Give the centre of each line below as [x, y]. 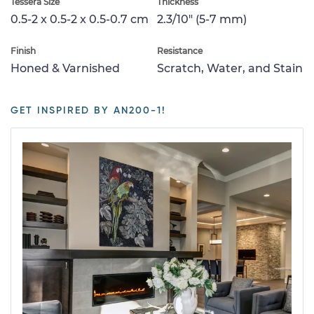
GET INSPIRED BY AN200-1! [88, 110]
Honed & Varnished [65, 68]
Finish [23, 50]
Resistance [180, 50]
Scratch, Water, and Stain [230, 68]
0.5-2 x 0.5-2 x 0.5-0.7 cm [80, 19]
